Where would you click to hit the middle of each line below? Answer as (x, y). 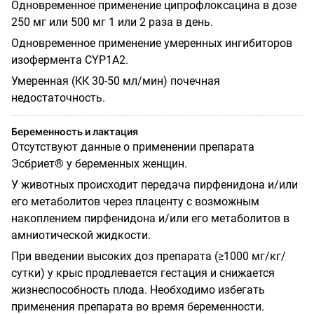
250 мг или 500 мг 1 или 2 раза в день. (112, 22)
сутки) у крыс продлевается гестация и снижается (143, 273)
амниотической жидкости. (81, 235)
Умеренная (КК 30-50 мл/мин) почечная (116, 81)
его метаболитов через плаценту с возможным (135, 201)
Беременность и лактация (75, 131)
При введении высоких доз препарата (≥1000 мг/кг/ (149, 256)
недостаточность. (58, 97)
